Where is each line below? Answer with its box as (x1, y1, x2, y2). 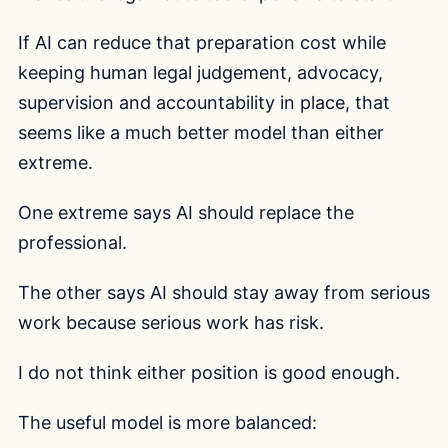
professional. (18, 232, 127, 254)
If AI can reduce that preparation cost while (18, 32, 386, 54)
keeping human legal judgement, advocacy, (18, 62, 383, 84)
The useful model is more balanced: (18, 411, 317, 433)
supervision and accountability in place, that (18, 92, 390, 114)
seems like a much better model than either (18, 122, 384, 144)
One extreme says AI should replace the (18, 202, 354, 224)
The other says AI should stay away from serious (18, 282, 430, 304)
